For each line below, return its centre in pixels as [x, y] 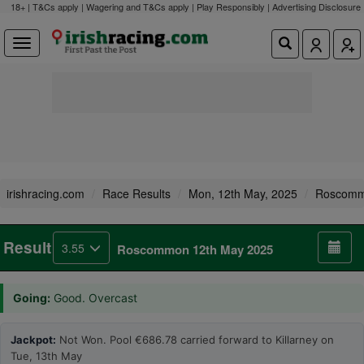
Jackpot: [33, 340]
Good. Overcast [94, 298]
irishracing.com [45, 193]
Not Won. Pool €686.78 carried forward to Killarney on [195, 340]
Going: [32, 298]
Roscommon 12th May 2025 [195, 249]
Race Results [136, 193]
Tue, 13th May [46, 356]
